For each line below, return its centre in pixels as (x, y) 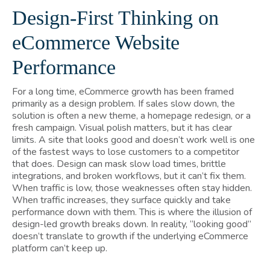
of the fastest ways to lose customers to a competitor (126, 152)
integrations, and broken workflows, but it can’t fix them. (129, 176)
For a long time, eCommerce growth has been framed (123, 91)
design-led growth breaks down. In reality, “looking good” (132, 224)
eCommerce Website (96, 42)
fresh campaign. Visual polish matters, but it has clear (122, 127)
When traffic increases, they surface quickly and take (121, 200)
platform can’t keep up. (60, 248)
